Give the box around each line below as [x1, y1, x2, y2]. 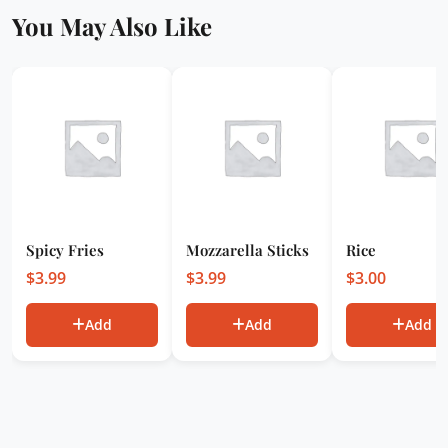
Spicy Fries [26, 240, 104, 260]
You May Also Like [12, 10, 212, 42]
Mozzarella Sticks [186, 240, 309, 260]
